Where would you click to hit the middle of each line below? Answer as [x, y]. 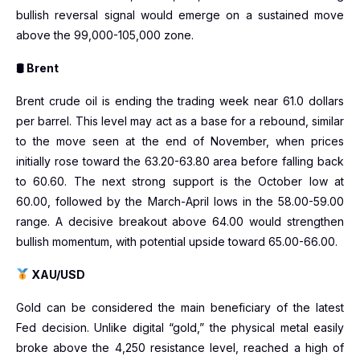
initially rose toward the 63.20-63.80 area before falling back [180, 161]
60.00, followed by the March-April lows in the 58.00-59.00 [180, 201]
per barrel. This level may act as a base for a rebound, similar [180, 121]
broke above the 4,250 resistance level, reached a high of [180, 348]
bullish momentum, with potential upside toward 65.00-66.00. [177, 241]
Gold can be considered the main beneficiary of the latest [180, 307]
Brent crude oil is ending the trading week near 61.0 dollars [180, 101]
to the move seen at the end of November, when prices [180, 141]
